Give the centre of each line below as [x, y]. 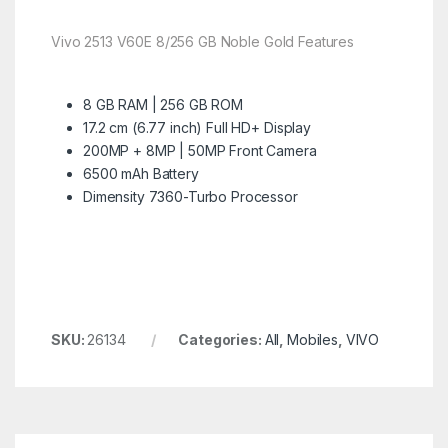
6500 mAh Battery [140, 173]
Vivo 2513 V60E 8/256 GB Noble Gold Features [202, 41]
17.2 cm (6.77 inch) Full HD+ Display [196, 127]
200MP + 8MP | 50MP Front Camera [199, 150]
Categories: [221, 339]
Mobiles [312, 339]
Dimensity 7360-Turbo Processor [190, 196]
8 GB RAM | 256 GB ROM [163, 104]
